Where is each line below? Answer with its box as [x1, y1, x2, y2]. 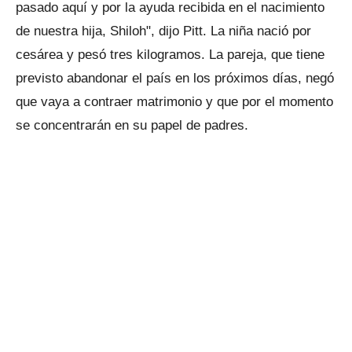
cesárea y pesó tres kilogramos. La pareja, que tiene [16, 47, 324, 62]
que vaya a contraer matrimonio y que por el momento [16, 94, 333, 109]
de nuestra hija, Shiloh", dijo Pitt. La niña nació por [16, 24, 311, 38]
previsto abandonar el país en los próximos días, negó [16, 71, 334, 86]
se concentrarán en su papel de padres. [16, 118, 248, 133]
